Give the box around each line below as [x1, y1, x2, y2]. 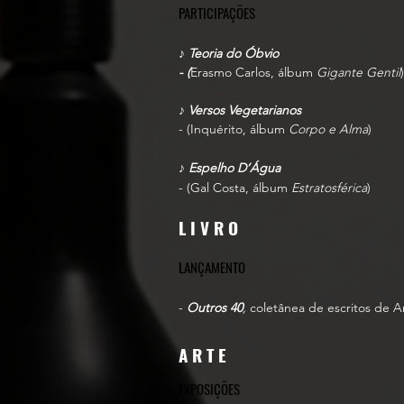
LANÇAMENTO [179, 257, 245, 277]
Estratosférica [291, 179, 367, 196]
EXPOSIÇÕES [179, 379, 240, 399]
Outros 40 [187, 299, 243, 316]
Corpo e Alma [289, 121, 368, 137]
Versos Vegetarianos [188, 102, 301, 118]
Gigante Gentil [317, 64, 400, 80]
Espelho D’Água [188, 160, 280, 176]
